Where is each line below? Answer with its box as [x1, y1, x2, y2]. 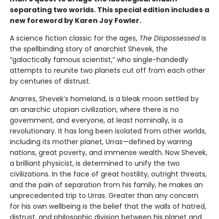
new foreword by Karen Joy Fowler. [10, 16, 141, 26]
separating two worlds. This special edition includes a [10, 5, 209, 15]
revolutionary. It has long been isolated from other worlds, [10, 126, 206, 136]
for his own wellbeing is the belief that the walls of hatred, [10, 201, 206, 212]
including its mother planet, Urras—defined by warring [10, 137, 192, 147]
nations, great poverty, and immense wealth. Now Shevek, [10, 148, 207, 158]
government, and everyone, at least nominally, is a [10, 115, 183, 126]
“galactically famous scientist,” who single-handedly [10, 55, 188, 65]
